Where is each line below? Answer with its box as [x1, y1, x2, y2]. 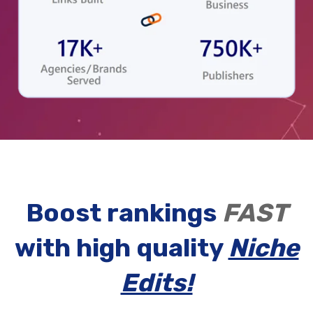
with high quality [14, 232, 228, 263]
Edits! [120, 267, 193, 298]
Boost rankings [25, 197, 222, 228]
